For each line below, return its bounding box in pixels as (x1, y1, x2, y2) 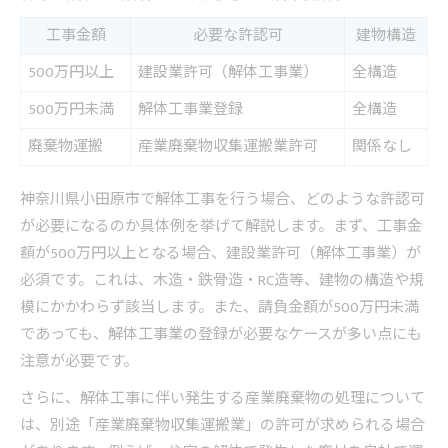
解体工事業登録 (138, 97, 243, 123)
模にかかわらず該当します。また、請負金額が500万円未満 (20, 295, 419, 321)
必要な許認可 (192, 23, 283, 49)
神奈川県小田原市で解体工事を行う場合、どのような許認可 (20, 187, 425, 213)
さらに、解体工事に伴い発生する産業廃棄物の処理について (20, 386, 425, 412)
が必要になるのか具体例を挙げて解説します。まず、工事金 (20, 214, 422, 240)
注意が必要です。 (20, 349, 138, 375)
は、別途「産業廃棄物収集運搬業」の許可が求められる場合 (20, 413, 425, 439)
